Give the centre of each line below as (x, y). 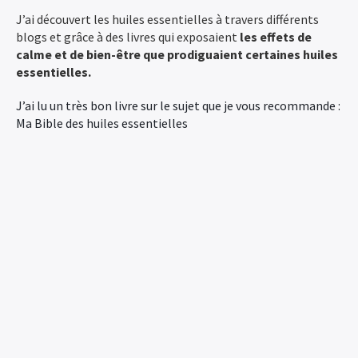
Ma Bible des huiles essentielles (102, 123)
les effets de (276, 37)
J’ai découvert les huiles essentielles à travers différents (167, 19)
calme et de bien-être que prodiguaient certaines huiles (177, 54)
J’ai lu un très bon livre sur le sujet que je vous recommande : (178, 105)
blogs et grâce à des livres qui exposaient (128, 37)
